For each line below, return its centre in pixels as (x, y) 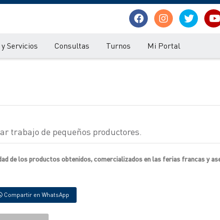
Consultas (72, 45)
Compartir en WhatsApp (36, 195)
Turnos (118, 45)
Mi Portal (164, 45)
